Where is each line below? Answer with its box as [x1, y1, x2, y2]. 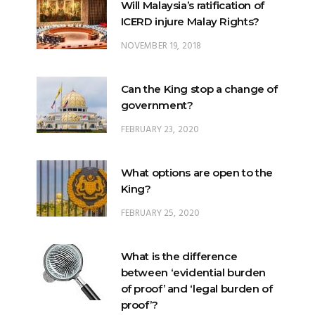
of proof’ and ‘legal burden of [120, 282, 273, 296]
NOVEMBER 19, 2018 [120, 39, 202, 54]
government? [120, 98, 193, 112]
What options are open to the [120, 166, 273, 180]
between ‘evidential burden [120, 266, 266, 280]
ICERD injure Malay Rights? [120, 15, 259, 29]
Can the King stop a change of [120, 82, 278, 96]
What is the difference [120, 250, 238, 264]
